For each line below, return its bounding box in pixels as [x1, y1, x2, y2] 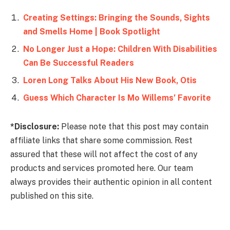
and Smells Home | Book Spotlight [23, 27, 160, 37]
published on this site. [10, 191, 93, 201]
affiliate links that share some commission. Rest [10, 136, 193, 146]
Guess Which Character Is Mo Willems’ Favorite [23, 93, 211, 103]
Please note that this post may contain [59, 122, 208, 132]
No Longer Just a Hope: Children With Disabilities [23, 44, 217, 54]
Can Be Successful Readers [23, 58, 134, 68]
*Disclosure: [10, 122, 59, 132]
